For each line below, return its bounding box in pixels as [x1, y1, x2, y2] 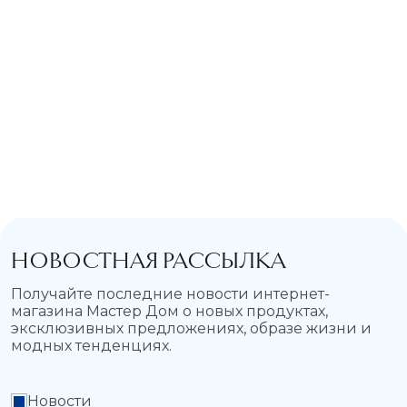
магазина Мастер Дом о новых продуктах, [11, 303, 328, 321]
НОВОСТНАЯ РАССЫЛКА [11, 246, 286, 275]
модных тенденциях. [11, 337, 172, 355]
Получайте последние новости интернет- [11, 285, 330, 303]
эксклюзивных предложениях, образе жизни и [11, 320, 372, 338]
